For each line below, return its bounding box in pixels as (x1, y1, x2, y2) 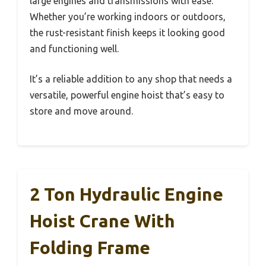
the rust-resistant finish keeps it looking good (30, 27, 225, 38)
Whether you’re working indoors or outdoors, (30, 11, 226, 22)
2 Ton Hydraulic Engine (30, 183, 223, 204)
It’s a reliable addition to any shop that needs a (30, 73, 232, 84)
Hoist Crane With (30, 210, 175, 231)
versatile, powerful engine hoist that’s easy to (30, 89, 224, 100)
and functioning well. (30, 43, 119, 54)
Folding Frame (30, 237, 150, 258)
